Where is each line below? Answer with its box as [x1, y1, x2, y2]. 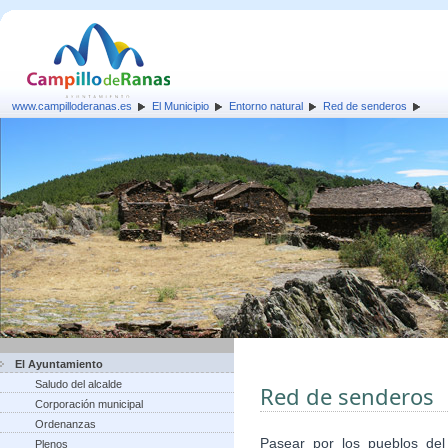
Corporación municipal [35, 398, 143, 410]
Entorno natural [229, 100, 303, 112]
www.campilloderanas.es [12, 100, 132, 112]
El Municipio [152, 100, 209, 112]
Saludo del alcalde [35, 378, 122, 390]
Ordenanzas [35, 418, 96, 430]
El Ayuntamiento [15, 358, 103, 370]
